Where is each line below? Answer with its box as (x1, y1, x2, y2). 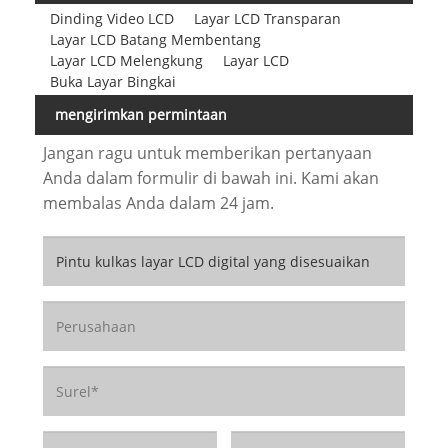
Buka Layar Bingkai (49, 71, 176, 91)
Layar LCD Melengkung (49, 50, 203, 70)
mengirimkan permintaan (55, 105, 227, 125)
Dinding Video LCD (49, 8, 174, 28)
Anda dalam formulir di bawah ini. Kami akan (42, 167, 379, 190)
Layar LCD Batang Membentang (49, 29, 261, 49)
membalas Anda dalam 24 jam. (42, 192, 274, 215)
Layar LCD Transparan (193, 8, 341, 28)
